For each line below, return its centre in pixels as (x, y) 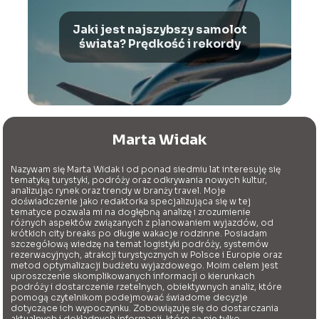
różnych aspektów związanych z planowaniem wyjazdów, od (142, 223)
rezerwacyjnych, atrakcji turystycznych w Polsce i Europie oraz (147, 255)
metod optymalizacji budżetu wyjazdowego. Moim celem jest (145, 266)
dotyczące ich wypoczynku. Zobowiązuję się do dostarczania (145, 308)
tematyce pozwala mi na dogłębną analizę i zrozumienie (131, 212)
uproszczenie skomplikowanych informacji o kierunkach (133, 276)
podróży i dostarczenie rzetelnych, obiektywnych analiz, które (147, 287)
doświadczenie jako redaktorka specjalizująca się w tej (131, 202)
